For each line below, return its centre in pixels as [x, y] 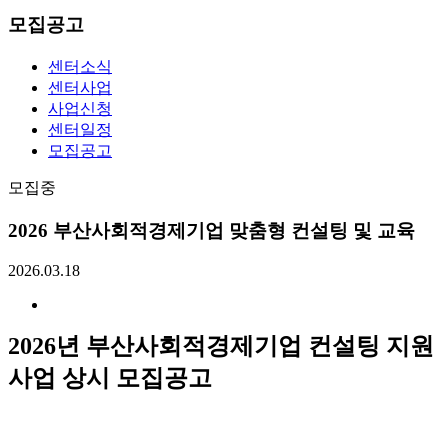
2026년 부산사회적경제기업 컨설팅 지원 [221, 346]
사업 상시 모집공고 [110, 378]
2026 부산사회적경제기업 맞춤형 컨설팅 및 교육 [211, 230]
